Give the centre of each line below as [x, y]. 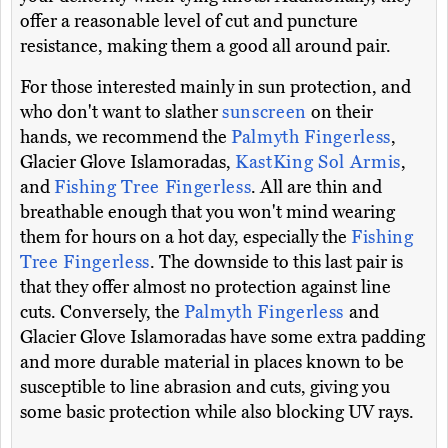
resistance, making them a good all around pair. [205, 46]
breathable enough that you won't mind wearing [207, 212]
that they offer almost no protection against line [205, 287]
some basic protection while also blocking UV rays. [217, 412]
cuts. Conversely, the [102, 312]
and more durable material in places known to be [212, 362]
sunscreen [264, 112]
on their [340, 112]
